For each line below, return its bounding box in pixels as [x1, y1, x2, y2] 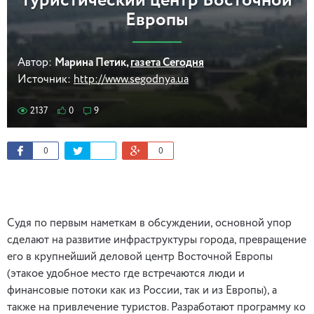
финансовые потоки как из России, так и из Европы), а [7, 285, 277, 296]
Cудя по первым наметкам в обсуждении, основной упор [7, 218, 292, 229]
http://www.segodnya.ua [74, 74, 189, 86]
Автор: [18, 57, 52, 69]
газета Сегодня [130, 57, 204, 69]
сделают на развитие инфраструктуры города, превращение [7, 235, 306, 246]
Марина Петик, [55, 57, 130, 69]
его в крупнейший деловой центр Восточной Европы [7, 252, 273, 263]
